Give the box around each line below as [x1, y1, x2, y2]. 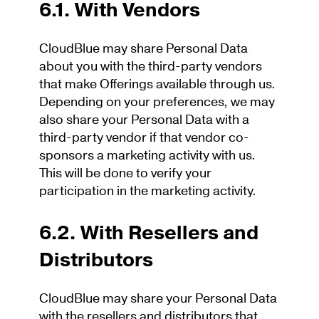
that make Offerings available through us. [39, 75, 276, 94]
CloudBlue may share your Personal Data [39, 290, 277, 308]
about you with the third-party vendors [39, 58, 262, 76]
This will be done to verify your [39, 164, 211, 183]
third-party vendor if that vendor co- [39, 129, 249, 147]
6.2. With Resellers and [39, 219, 258, 247]
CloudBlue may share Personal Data [39, 40, 248, 58]
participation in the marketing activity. [39, 182, 262, 201]
